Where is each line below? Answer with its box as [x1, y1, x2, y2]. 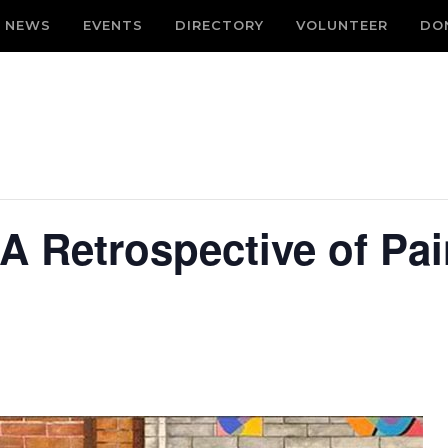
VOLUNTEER [296, 17, 388, 33]
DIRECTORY [175, 17, 264, 33]
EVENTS [83, 17, 143, 33]
